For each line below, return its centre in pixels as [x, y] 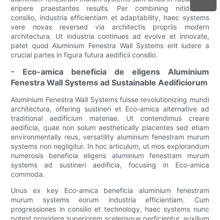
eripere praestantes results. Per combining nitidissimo [110, 8]
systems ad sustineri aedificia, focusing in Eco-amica [110, 165]
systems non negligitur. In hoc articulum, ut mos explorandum [110, 146]
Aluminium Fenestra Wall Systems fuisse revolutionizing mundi [110, 100]
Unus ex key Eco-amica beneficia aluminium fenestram [110, 191]
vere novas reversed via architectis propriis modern [110, 27]
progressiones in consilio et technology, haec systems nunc [110, 209]
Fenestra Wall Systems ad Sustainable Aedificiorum [110, 83]
